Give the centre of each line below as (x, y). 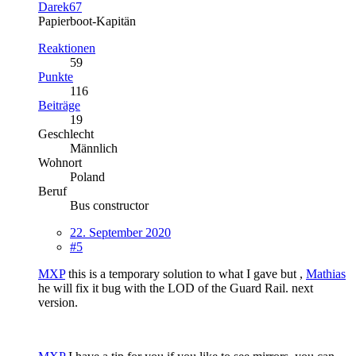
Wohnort (60, 162)
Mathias (326, 273)
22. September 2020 (120, 232)
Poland (87, 176)
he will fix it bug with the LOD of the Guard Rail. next (176, 288)
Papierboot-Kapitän (87, 21)
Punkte (56, 76)
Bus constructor (109, 205)
